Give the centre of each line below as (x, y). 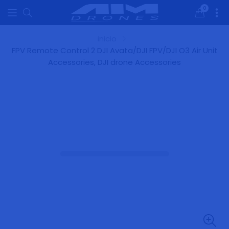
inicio (107, 39)
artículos (215, 19)
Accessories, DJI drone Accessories (114, 62)
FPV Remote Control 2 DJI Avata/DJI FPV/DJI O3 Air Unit (114, 50)
